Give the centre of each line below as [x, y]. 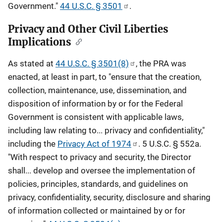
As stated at [32, 63]
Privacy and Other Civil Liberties [88, 29]
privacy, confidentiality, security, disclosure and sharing [109, 197]
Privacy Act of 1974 [94, 144]
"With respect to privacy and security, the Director [100, 157]
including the [33, 144]
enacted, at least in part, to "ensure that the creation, [105, 77]
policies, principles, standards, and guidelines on [98, 184]
